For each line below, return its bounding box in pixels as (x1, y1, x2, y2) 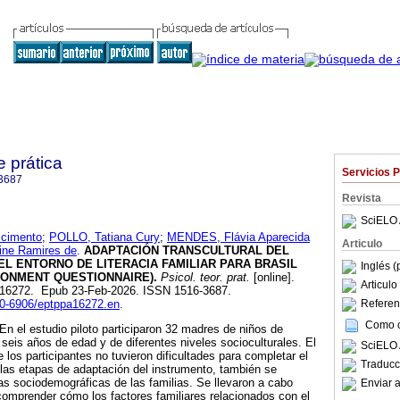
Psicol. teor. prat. (157, 271, 250, 285)
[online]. (250, 271, 295, 285)
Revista (342, 192, 381, 204)
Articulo (342, 237, 382, 250)
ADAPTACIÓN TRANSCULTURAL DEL (80, 244, 289, 258)
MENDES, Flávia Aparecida (167, 230, 310, 245)
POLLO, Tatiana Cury (49, 230, 160, 245)
